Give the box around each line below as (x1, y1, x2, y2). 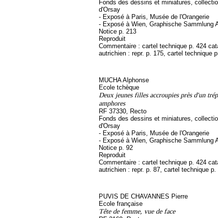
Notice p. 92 (99, 144, 133, 151)
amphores (99, 99, 125, 107)
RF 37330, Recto (99, 108, 146, 115)
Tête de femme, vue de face (99, 207, 175, 215)
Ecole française (99, 200, 143, 207)
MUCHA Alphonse (99, 76, 149, 84)
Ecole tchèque (99, 84, 139, 91)
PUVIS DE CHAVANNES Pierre (99, 193, 188, 200)
